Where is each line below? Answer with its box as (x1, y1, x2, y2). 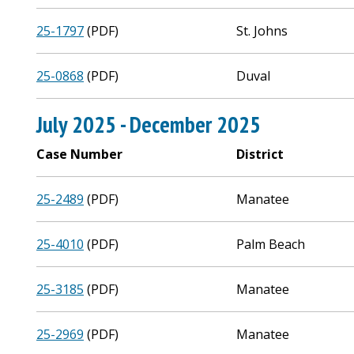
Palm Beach (236, 235, 306, 253)
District (236, 145, 284, 163)
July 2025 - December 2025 (36, 110, 261, 139)
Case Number (36, 145, 122, 163)
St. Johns (236, 22, 288, 40)
